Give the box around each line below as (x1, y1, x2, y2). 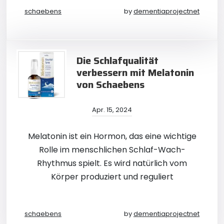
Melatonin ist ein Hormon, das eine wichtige (27, 130, 196, 142)
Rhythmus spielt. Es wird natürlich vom (37, 157, 187, 169)
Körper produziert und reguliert (50, 171, 173, 182)
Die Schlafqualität (76, 52, 158, 68)
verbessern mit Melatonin (76, 64, 194, 80)
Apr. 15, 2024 (92, 105, 132, 114)
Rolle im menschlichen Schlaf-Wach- (38, 144, 185, 155)
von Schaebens (76, 76, 144, 92)
